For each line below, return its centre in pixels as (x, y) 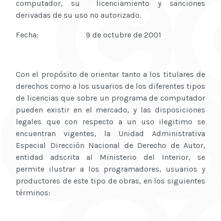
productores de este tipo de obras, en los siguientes (110, 181)
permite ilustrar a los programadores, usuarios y (110, 169)
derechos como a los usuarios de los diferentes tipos (110, 86)
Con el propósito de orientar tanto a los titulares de (110, 74)
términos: (33, 193)
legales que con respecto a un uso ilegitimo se (110, 122)
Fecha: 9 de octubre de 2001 (89, 35)
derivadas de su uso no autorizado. (78, 15)
